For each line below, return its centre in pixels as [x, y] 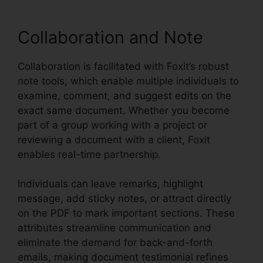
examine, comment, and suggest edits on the [124, 95]
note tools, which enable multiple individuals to [128, 81]
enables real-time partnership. [89, 154]
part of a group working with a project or [112, 125]
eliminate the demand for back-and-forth [115, 243]
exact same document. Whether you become [124, 110]
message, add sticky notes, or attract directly [124, 199]
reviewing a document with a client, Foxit [114, 139]
